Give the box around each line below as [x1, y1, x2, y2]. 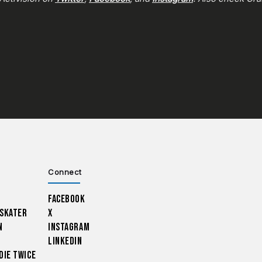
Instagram [48, 221, 90, 234]
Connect [48, 167, 82, 177]
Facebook [48, 193, 85, 206]
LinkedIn [48, 235, 82, 248]
